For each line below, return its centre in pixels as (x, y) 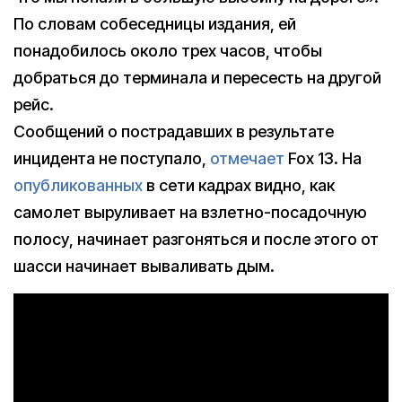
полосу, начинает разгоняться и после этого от (196, 240)
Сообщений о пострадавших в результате (174, 132)
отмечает (247, 159)
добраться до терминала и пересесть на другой (197, 78)
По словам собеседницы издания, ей (155, 24)
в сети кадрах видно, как (239, 186)
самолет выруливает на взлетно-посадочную (190, 213)
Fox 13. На (323, 159)
